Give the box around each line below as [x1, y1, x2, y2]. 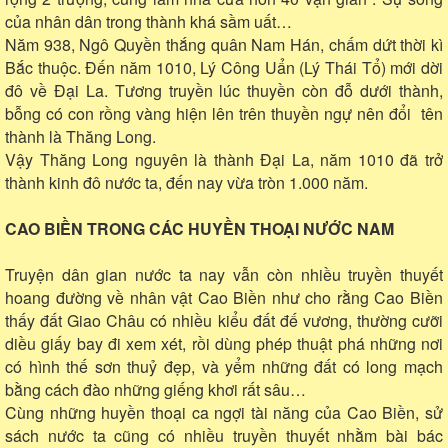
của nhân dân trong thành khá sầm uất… [5, 9, 292, 33]
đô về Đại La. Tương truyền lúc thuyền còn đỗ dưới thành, [5, 78, 443, 102]
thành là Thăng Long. [5, 124, 156, 148]
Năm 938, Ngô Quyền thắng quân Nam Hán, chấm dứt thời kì [5, 32, 443, 56]
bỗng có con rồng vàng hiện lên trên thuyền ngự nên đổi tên [5, 101, 443, 125]
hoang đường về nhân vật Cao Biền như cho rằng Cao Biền [5, 285, 443, 309]
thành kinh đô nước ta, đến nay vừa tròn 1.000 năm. [5, 170, 368, 194]
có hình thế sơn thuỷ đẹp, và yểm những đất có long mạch [5, 354, 443, 378]
